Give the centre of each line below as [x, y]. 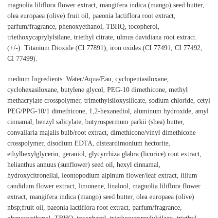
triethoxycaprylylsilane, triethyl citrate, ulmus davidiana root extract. [102, 37]
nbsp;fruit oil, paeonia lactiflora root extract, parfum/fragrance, [95, 207]
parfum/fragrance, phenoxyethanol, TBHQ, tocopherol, [83, 27]
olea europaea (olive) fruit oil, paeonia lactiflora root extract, [91, 16]
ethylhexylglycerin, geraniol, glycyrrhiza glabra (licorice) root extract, [104, 154]
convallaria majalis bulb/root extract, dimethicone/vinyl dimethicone [101, 132]
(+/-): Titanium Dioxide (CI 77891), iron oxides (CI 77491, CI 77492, [105, 48]
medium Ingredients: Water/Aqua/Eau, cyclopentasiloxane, [88, 79]
